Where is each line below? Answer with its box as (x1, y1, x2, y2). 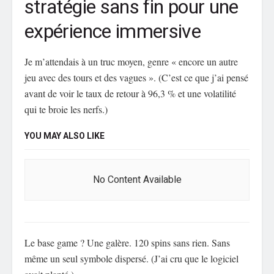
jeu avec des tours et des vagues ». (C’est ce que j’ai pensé (24, 71, 248, 84)
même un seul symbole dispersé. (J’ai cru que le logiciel (24, 252, 239, 265)
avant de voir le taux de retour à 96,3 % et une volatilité (24, 87, 236, 100)
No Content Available (92, 172, 182, 188)
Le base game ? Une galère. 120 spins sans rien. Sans (24, 236, 230, 250)
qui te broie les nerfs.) (24, 103, 108, 116)
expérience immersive (24, 17, 201, 46)
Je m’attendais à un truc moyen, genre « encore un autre (24, 55, 238, 68)
